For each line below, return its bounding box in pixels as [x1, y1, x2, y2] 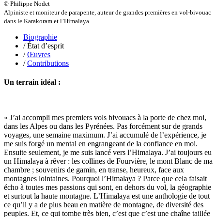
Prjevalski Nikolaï [43, 122, 97, 130]
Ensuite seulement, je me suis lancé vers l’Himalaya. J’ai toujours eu [4, 148, 212, 157]
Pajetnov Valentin [43, 8, 96, 16]
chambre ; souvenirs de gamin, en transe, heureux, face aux [4, 166, 184, 174]
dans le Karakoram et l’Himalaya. [4, 17, 91, 25]
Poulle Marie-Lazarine [43, 104, 111, 112]
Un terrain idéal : [4, 78, 61, 87]
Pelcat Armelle [43, 34, 87, 43]
